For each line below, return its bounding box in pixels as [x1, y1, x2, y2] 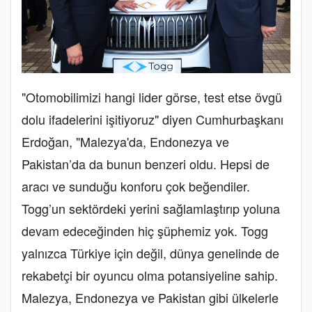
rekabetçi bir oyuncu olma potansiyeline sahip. [22, 266, 278, 285]
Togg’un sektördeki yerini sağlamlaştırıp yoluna [22, 199, 280, 218]
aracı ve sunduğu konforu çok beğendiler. [22, 177, 250, 196]
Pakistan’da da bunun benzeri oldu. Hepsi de [22, 155, 270, 173]
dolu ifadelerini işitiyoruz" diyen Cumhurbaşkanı [22, 110, 283, 129]
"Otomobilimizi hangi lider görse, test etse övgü [22, 88, 282, 107]
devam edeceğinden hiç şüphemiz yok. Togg [22, 221, 268, 240]
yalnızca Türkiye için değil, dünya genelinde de [22, 244, 279, 263]
